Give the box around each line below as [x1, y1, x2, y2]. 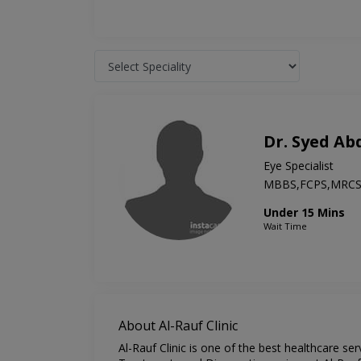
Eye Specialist [263, 158, 334, 174]
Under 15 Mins [263, 205, 345, 221]
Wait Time [263, 220, 307, 233]
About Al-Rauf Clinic [118, 317, 238, 335]
